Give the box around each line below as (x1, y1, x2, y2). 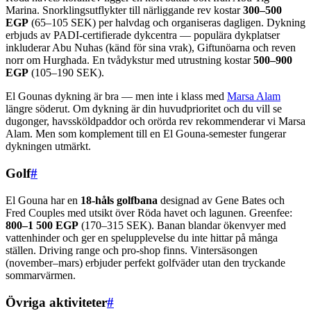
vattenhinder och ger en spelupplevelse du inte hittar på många (6, 231, 278, 244)
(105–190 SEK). (28, 67, 104, 79)
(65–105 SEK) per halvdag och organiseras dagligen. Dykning (28, 17, 305, 29)
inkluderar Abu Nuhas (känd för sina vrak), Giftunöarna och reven (6, 42, 296, 54)
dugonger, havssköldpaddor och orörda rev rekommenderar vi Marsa (6, 115, 305, 128)
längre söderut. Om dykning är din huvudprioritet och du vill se (6, 103, 282, 115)
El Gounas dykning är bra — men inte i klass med (6, 90, 227, 103)
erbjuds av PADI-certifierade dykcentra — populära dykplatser (6, 29, 280, 42)
